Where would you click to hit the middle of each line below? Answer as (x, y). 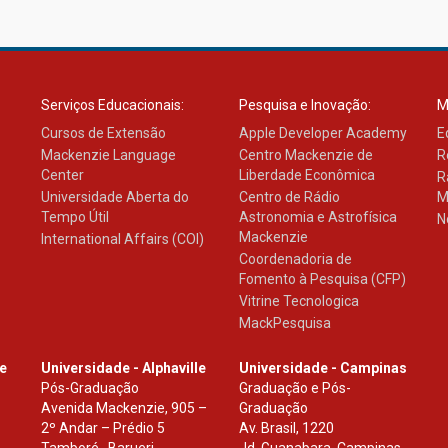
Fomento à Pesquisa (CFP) (322, 279)
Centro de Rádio (289, 197)
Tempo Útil (74, 217)
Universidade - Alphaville (123, 368)
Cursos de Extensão (103, 133)
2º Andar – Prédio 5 (102, 428)
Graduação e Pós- (294, 388)
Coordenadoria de (295, 259)
